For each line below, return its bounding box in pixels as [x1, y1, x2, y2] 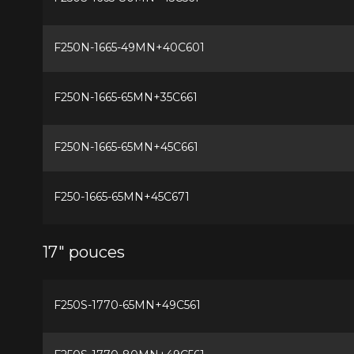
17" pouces [42, 242, 125, 262]
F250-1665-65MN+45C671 [53, 189, 190, 204]
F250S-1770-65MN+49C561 [53, 297, 201, 312]
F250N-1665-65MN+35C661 [53, 89, 198, 104]
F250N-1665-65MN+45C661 [53, 139, 198, 154]
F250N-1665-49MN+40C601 [53, 40, 205, 55]
